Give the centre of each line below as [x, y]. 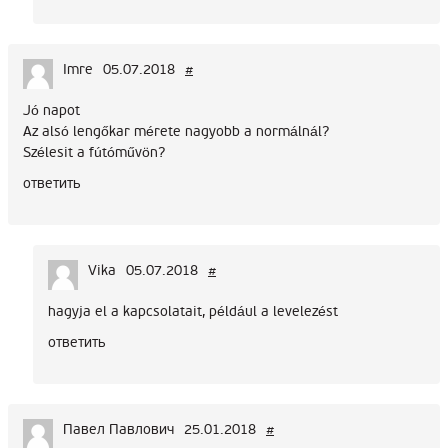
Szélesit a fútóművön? [94, 153]
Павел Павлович [118, 430]
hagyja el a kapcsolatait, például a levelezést [193, 312]
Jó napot [51, 111]
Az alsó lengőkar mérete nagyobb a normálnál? [176, 132]
